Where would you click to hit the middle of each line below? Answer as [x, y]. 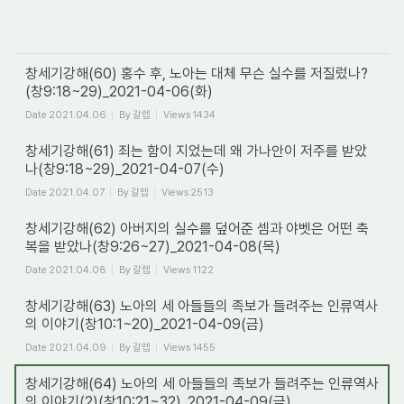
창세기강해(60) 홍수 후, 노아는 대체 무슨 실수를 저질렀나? [197, 73]
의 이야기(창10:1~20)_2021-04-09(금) [145, 324]
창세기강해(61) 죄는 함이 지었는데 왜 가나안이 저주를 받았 [196, 151]
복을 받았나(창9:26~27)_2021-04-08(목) [153, 247]
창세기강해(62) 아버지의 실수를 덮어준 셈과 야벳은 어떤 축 [197, 229]
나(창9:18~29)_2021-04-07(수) [125, 169]
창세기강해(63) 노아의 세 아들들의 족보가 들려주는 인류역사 [202, 306]
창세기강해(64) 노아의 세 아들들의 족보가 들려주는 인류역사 [202, 384]
